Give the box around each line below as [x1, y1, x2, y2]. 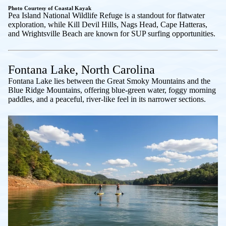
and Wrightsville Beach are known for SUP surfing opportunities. [8, 29, 215, 38]
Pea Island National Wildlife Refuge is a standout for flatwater [8, 11, 205, 20]
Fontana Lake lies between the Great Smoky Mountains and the [8, 77, 210, 86]
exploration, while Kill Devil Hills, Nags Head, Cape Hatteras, [8, 20, 207, 29]
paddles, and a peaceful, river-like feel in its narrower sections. [8, 95, 206, 104]
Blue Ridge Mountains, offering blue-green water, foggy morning [8, 86, 216, 95]
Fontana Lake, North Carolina [8, 63, 155, 77]
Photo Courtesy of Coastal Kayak [8, 5, 91, 12]
